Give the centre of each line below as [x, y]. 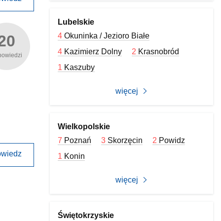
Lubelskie [76, 22]
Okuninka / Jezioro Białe [107, 36]
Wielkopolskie [84, 127]
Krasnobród [159, 52]
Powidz [172, 140]
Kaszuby [80, 67]
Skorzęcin [125, 140]
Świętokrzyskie [86, 215]
